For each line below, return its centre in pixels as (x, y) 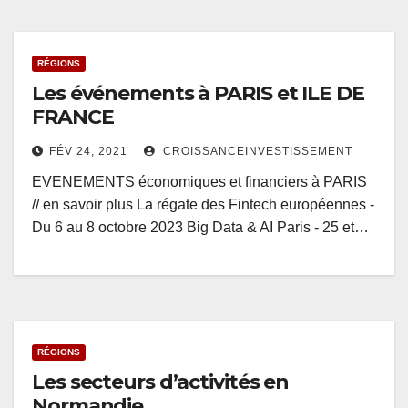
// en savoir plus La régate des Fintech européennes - (203, 205)
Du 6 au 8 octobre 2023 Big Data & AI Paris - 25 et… (200, 228)
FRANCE (73, 117)
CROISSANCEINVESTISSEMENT (256, 152)
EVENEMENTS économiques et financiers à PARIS (199, 182)
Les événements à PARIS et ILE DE (198, 94)
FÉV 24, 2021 (88, 152)
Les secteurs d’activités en (161, 382)
